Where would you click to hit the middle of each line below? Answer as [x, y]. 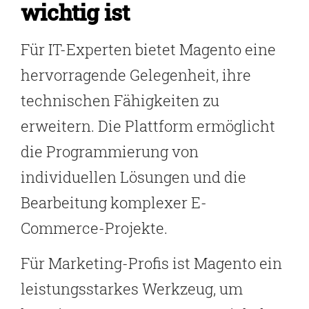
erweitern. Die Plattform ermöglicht [148, 126]
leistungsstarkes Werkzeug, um [132, 289]
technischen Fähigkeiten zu [120, 100]
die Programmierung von [110, 151]
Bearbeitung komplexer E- [114, 202]
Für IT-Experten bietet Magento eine [148, 49]
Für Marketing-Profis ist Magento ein [151, 263]
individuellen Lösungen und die [133, 177]
